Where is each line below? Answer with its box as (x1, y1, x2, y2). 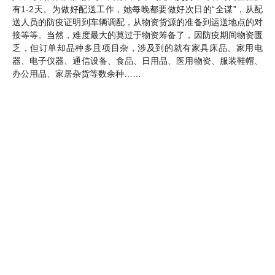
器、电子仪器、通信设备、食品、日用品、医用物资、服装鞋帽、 (12, 55, 263, 66)
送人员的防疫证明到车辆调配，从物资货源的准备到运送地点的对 (12, 17, 263, 27)
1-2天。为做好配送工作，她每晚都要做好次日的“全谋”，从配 (21, 4, 263, 14)
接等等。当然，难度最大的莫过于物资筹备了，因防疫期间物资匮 (12, 29, 263, 40)
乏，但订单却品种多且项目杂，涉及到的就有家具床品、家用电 (12, 42, 263, 53)
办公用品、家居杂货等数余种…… (12, 68, 141, 79)
